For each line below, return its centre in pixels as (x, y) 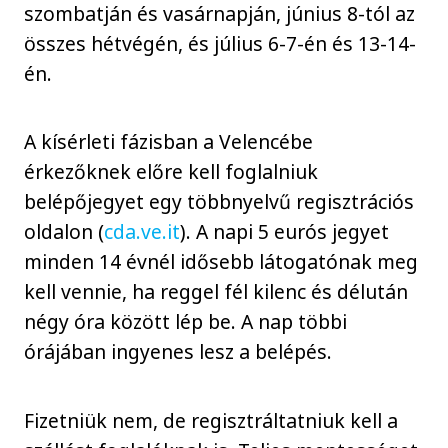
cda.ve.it (142, 232)
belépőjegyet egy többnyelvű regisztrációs (219, 202)
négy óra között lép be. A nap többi (186, 322)
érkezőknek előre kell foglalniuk (171, 172)
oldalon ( (64, 232)
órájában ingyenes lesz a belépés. (178, 352)
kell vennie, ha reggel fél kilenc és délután (216, 292)
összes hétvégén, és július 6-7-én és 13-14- (220, 43)
